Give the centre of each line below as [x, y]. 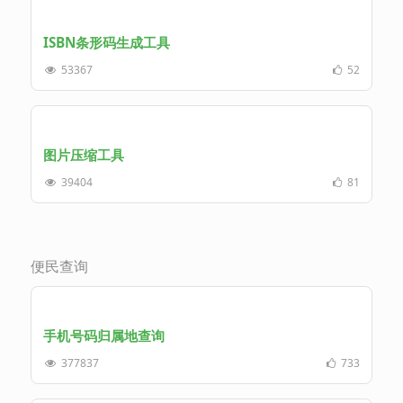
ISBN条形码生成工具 [106, 43]
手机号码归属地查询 [103, 335]
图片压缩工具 [83, 154]
